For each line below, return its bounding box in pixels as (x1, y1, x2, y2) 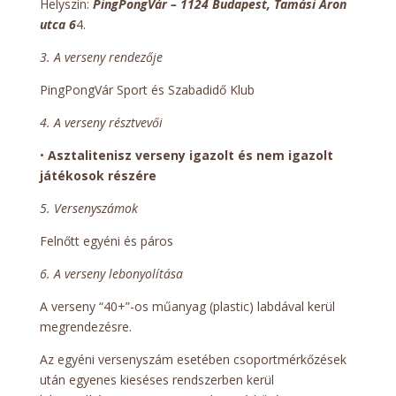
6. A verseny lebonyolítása (39, 265, 183, 283)
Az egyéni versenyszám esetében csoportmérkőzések (39, 351, 346, 369)
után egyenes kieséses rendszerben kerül (39, 371, 274, 389)
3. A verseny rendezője (39, 49, 163, 66)
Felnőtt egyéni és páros (39, 232, 173, 250)
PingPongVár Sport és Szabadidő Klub (39, 81, 255, 99)
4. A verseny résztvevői (39, 114, 163, 132)
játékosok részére (39, 167, 156, 185)
